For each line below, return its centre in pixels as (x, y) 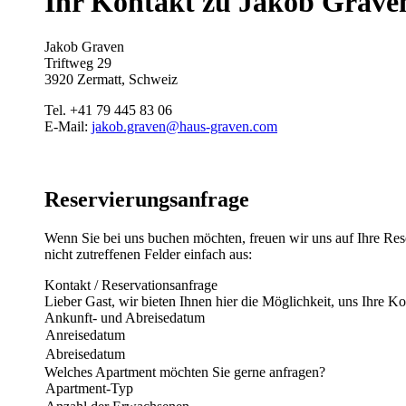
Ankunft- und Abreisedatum (125, 317)
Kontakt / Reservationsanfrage (131, 285)
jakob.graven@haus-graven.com (184, 126)
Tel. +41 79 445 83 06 (108, 110)
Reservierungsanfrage (147, 199)
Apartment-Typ (89, 388)
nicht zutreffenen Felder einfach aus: (148, 254)
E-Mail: (68, 126)
